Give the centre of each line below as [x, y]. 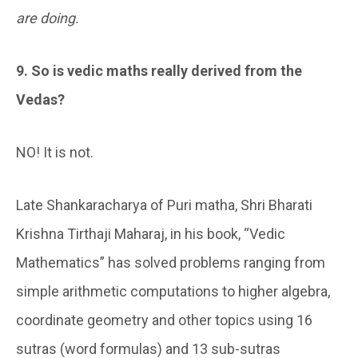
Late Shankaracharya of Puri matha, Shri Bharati [164, 205]
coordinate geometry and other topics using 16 [164, 320]
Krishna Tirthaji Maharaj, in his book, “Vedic [151, 234]
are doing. [48, 18]
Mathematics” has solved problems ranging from [171, 263]
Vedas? [40, 100]
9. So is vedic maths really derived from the [159, 71]
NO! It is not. [55, 153]
